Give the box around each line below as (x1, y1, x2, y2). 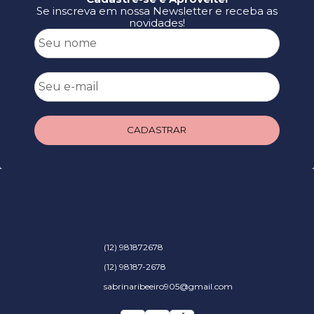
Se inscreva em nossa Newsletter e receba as (36, 4, 278, 18)
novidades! (128, 15, 185, 29)
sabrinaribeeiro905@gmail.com (103, 281, 233, 292)
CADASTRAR (127, 124, 187, 136)
